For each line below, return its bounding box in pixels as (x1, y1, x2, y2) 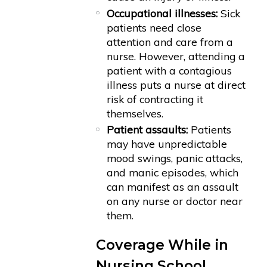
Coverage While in (96, 235, 229, 253)
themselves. (107, 106, 163, 120)
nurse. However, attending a (107, 49, 245, 63)
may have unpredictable (107, 137, 227, 151)
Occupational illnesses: (107, 6, 221, 20)
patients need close (107, 20, 201, 34)
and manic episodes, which (107, 166, 238, 179)
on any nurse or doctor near (107, 194, 243, 208)
